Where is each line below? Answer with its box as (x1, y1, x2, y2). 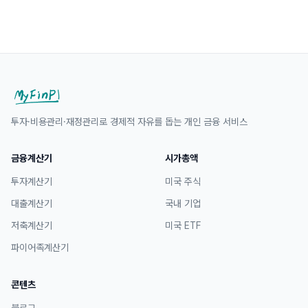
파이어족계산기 (11, 241, 69, 253)
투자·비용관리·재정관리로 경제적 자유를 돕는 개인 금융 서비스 (11, 115, 247, 127)
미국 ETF (165, 219, 201, 231)
